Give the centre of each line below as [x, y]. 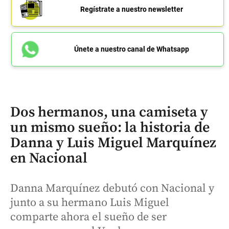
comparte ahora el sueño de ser [88, 217]
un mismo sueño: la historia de [110, 127]
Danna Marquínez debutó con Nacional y [112, 188]
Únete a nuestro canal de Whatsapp [131, 49]
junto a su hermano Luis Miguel [90, 202]
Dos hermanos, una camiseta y [109, 112]
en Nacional [49, 158]
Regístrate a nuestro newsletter [131, 9]
